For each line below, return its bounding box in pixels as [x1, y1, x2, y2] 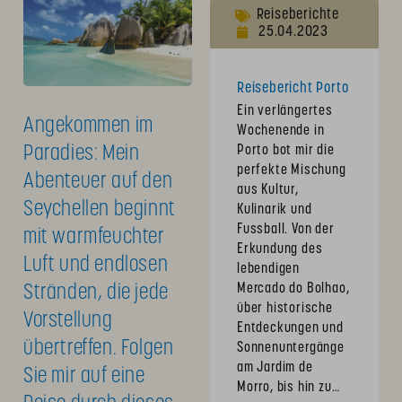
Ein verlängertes [237, 104, 333, 119]
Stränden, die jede [23, 282, 169, 304]
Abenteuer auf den [23, 170, 173, 193]
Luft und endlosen [23, 254, 169, 276]
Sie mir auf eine [23, 365, 145, 388]
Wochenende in [237, 124, 325, 139]
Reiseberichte [256, 7, 339, 23]
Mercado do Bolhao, [237, 282, 350, 297]
